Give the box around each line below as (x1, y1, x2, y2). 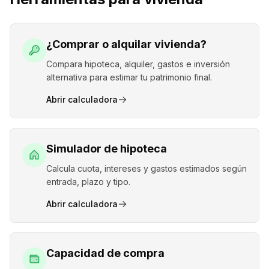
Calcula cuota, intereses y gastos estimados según (46, 163, 247, 174)
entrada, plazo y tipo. (46, 177, 130, 187)
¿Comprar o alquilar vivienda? (46, 38, 207, 50)
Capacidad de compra (46, 247, 165, 259)
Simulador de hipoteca (46, 142, 167, 155)
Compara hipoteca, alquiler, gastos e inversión (46, 59, 230, 69)
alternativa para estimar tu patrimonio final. (46, 72, 212, 82)
